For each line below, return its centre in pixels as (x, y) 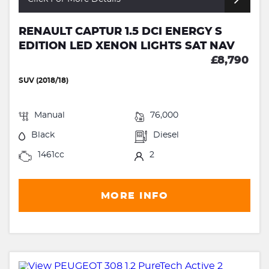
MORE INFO (134, 195)
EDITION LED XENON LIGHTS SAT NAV (127, 46)
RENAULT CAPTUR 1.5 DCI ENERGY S (120, 32)
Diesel (166, 135)
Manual (50, 115)
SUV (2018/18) (44, 80)
